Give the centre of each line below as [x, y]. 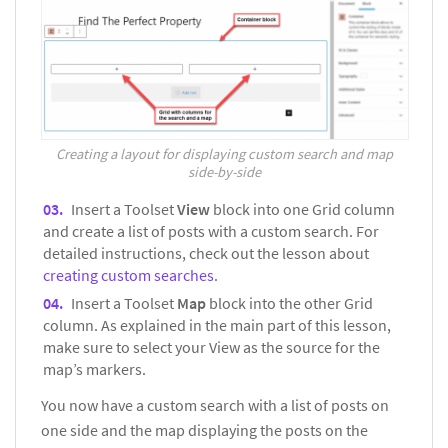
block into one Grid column [304, 209]
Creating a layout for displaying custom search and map [224, 153]
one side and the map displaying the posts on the [204, 430]
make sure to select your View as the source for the [211, 347]
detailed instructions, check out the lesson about [206, 253]
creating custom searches [128, 275]
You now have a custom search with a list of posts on [215, 405]
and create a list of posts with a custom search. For [211, 231]
